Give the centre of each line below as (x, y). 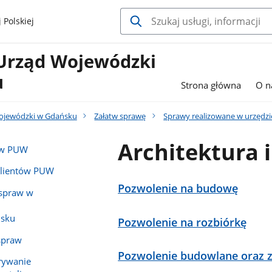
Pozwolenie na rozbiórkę (182, 222)
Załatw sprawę (120, 116)
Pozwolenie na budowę (178, 188)
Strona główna (211, 85)
